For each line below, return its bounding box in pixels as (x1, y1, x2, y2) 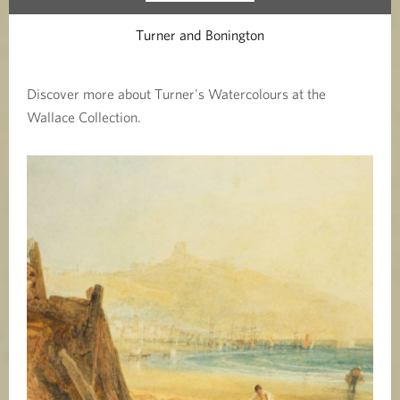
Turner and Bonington (136, 26, 264, 43)
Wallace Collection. (27, 108, 141, 125)
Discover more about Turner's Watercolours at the (27, 85, 326, 102)
